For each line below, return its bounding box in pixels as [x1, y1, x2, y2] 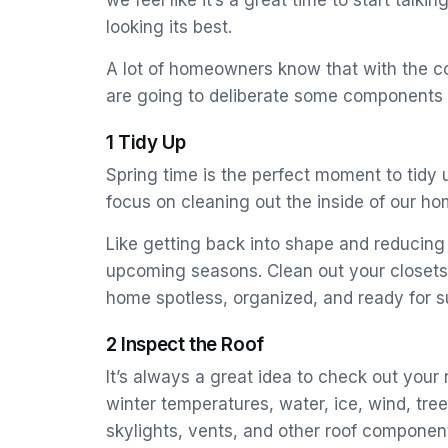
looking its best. [106, 17, 232, 37]
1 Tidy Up [106, 131, 186, 154]
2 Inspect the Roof [106, 333, 264, 356]
